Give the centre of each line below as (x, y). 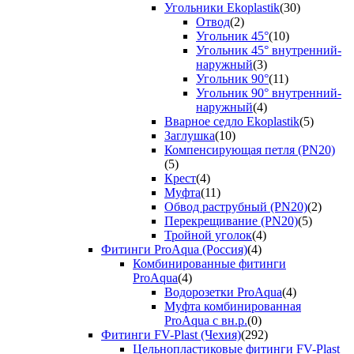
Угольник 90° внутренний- (269, 93)
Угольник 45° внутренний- (269, 51)
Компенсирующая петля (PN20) (250, 150)
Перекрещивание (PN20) (231, 221)
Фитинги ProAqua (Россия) (174, 250)
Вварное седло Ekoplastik (232, 122)
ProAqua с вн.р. (206, 321)
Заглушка (190, 136)
